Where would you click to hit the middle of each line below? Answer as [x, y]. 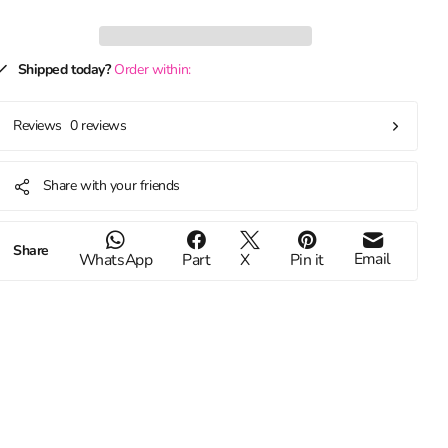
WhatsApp [115, 260]
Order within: [152, 70]
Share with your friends [111, 186]
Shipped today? [64, 70]
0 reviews [98, 126]
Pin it [306, 260]
